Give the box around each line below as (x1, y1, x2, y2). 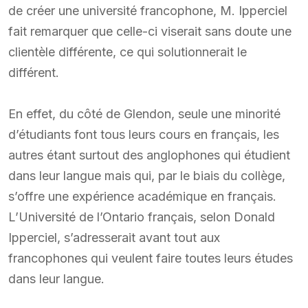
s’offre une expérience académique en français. (8, 188, 276, 203)
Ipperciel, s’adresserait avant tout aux (8, 230, 220, 245)
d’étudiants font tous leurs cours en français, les (8, 126, 279, 142)
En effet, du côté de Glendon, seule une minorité (8, 106, 280, 121)
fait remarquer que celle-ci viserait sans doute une (8, 23, 291, 38)
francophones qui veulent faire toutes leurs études (8, 250, 293, 265)
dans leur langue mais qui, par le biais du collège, (8, 168, 285, 183)
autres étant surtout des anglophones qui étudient (8, 147, 290, 162)
